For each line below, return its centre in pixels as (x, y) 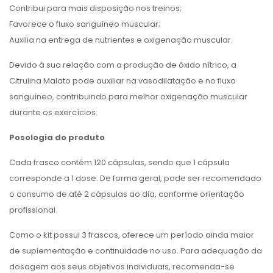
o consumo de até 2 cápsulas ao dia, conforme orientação (127, 194)
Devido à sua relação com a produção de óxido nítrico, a (123, 65)
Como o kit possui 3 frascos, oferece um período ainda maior (132, 235)
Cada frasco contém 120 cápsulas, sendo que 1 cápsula (119, 162)
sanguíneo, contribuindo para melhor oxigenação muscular (128, 97)
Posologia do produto (57, 137)
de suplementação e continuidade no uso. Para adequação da (136, 251)
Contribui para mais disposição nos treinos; (95, 8)
